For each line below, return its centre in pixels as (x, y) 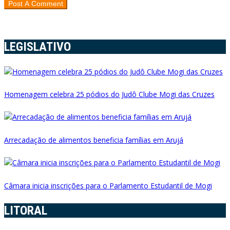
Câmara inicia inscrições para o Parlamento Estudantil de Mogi (108, 185)
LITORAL (26, 210)
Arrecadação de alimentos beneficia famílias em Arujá (94, 140)
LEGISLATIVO (37, 46)
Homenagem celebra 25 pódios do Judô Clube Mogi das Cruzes (109, 94)
